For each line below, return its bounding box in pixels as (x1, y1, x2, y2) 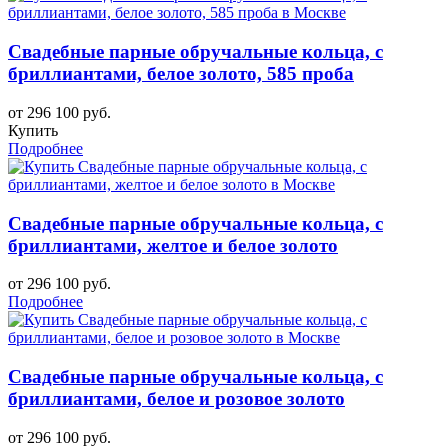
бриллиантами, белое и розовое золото (8, 387, 345, 409)
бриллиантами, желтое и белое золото (8, 234, 338, 256)
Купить (8, 121, 58, 139)
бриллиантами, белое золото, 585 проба (8, 63, 354, 85)
